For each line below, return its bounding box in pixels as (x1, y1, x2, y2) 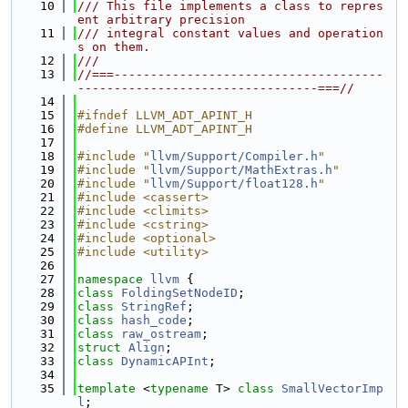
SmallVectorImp (281, 382, 383, 395)
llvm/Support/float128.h (150, 177, 318, 190)
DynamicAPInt (121, 354, 209, 368)
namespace (77, 272, 150, 286)
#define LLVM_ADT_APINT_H (77, 122, 252, 136)
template (77, 382, 136, 395)
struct (77, 341, 128, 354)
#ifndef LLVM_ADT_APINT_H (77, 108, 252, 122)
